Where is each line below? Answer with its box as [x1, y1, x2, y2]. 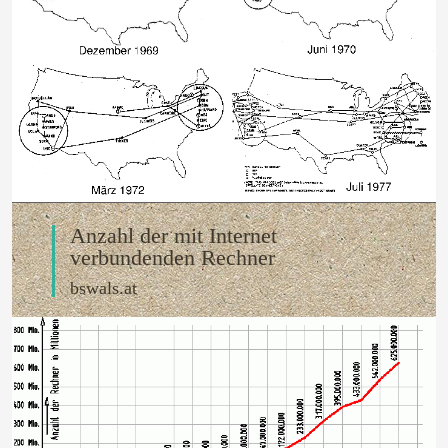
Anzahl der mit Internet [70, 222, 277, 248]
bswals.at [70, 277, 137, 298]
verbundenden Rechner [70, 244, 275, 270]
